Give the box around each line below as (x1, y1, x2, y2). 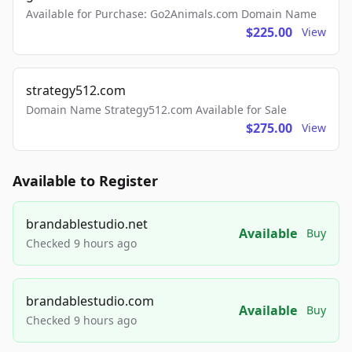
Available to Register (13, 171, 158, 190)
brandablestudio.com (26, 292, 154, 310)
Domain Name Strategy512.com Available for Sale (26, 102, 287, 117)
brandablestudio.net (26, 215, 148, 233)
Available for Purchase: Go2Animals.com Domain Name (26, 6, 317, 21)
